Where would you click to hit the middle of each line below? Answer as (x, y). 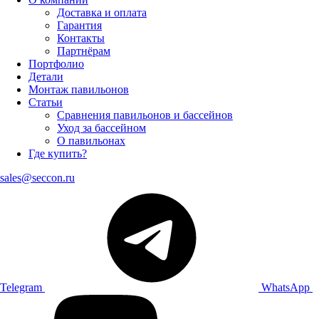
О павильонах (91, 141)
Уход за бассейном (101, 128)
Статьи (46, 102)
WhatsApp (286, 287)
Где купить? (58, 153)
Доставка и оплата (102, 12)
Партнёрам (84, 51)
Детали (46, 77)
